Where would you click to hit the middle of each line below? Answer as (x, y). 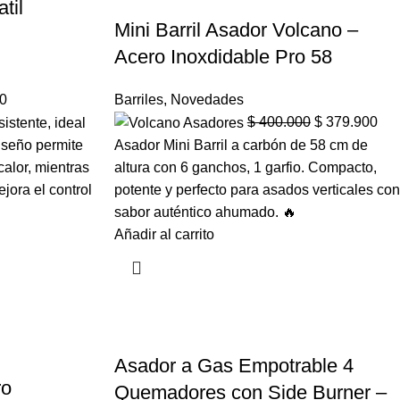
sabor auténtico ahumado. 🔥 (205, 212)
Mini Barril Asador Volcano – (236, 30)
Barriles (138, 100)
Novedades (207, 100)
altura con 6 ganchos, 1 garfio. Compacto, (245, 168)
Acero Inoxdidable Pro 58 (223, 57)
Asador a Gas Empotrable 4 (233, 366)
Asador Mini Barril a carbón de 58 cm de (241, 146)
